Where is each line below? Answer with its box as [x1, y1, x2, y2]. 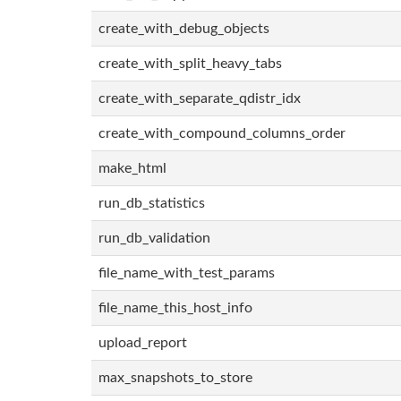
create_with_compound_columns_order [98, 126, 346, 141]
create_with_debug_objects [98, 21, 269, 36]
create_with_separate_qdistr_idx [98, 91, 301, 106]
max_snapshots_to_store [98, 371, 252, 385]
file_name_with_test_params [98, 266, 275, 280]
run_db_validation [98, 231, 210, 245]
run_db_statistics [98, 196, 205, 210]
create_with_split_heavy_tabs [98, 56, 282, 71]
